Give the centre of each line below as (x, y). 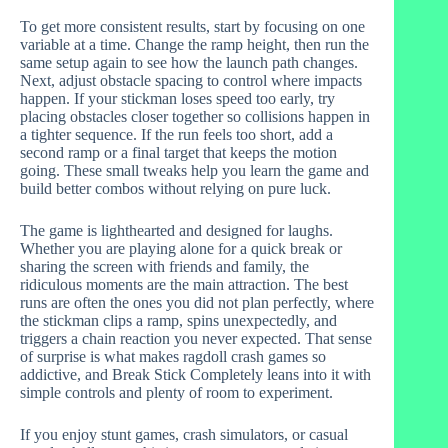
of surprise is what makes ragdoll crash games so (173, 356)
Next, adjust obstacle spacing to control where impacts (191, 80)
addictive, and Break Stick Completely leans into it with (195, 374)
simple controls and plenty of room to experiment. (176, 392)
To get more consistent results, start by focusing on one (192, 26)
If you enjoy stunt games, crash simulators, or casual (184, 434)
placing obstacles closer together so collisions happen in (195, 116)
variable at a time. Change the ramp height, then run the (194, 44)
